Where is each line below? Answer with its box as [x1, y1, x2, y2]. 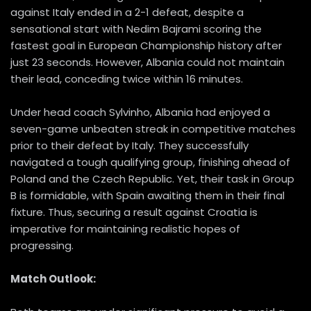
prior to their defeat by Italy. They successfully [10, 138, 249, 153]
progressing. [10, 238, 74, 253]
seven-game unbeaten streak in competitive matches [10, 121, 296, 137]
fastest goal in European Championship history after [10, 38, 282, 53]
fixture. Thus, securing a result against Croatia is [10, 205, 258, 220]
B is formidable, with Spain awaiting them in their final [10, 188, 285, 203]
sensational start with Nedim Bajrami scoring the [10, 22, 262, 37]
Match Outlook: [10, 271, 96, 287]
